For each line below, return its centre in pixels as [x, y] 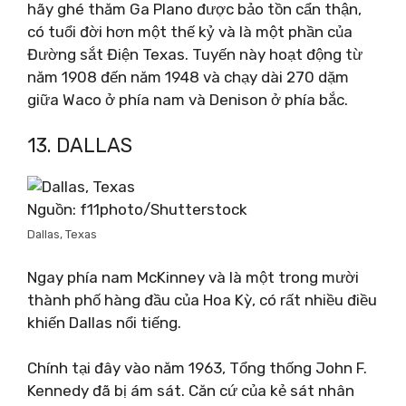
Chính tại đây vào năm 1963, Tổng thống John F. [197, 368]
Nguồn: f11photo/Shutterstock [137, 209]
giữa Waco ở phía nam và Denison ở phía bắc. [188, 99]
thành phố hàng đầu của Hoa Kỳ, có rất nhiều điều [202, 300]
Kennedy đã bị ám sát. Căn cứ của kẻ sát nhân [191, 391]
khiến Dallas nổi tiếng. [104, 322]
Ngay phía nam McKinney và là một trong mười [193, 277]
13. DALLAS [80, 145]
